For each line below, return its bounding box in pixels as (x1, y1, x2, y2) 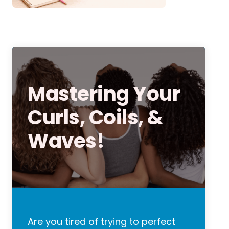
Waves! (28, 126, 105, 155)
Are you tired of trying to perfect (28, 215, 176, 228)
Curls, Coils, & (28, 103, 163, 131)
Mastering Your (28, 79, 180, 108)
